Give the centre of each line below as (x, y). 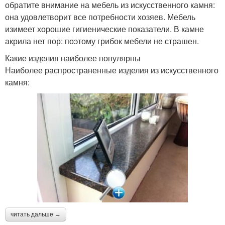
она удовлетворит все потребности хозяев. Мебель (100, 17)
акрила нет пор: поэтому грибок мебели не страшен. (102, 41)
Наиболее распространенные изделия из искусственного (112, 70)
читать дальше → (36, 215)
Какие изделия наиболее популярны (73, 58)
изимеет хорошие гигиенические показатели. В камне (104, 29)
